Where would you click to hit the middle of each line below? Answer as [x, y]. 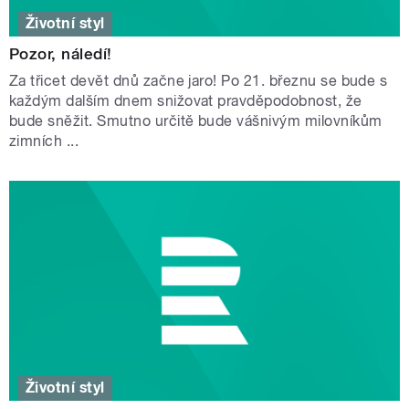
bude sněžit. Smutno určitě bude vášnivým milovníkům [196, 121]
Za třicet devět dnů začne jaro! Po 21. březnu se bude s [199, 81]
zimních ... [44, 142]
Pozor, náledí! [61, 54]
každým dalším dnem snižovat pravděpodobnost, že [186, 101]
